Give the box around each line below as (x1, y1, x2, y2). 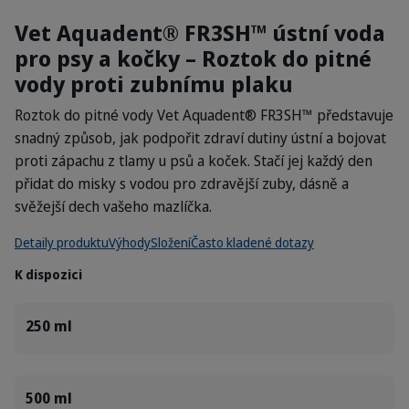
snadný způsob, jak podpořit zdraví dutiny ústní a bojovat (15, 128, 386, 148)
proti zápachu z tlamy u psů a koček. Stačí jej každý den (15, 151, 372, 171)
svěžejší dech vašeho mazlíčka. (15, 196, 212, 216)
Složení (151, 234, 191, 251)
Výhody (109, 234, 151, 251)
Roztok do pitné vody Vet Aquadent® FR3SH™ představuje (15, 105, 393, 125)
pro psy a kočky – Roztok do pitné (15, 43, 372, 73)
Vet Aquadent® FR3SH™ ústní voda (15, 17, 385, 47)
